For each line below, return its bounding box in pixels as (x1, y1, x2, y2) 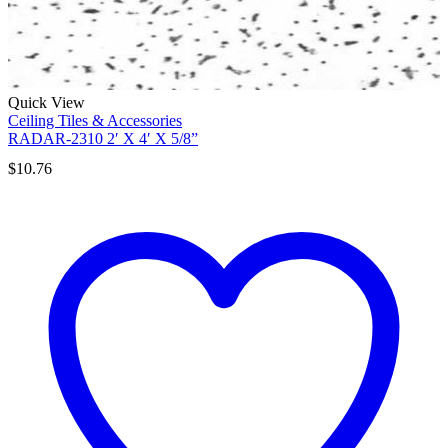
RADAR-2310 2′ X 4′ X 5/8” (8, 130, 198, 148)
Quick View (8, 94, 85, 112)
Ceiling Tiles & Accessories (8, 112, 182, 130)
